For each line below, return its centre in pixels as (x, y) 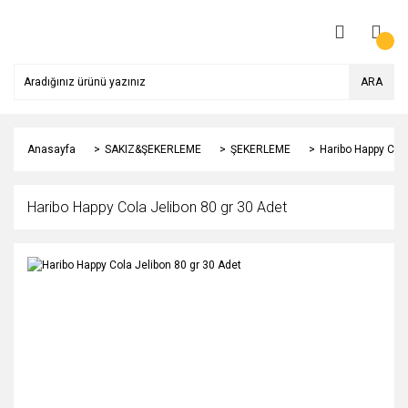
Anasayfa (51, 149)
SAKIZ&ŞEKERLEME (153, 149)
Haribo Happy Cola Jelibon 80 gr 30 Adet (157, 207)
